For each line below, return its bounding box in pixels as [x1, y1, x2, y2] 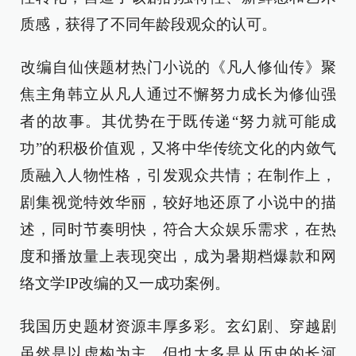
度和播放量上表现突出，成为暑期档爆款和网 [20, 248, 336, 265]
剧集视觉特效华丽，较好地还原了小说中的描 [20, 194, 336, 211]
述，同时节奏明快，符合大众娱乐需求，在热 [20, 221, 336, 238]
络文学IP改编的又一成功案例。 [20, 275, 230, 292]
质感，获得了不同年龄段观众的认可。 [20, 16, 277, 33]
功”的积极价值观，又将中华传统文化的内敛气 [20, 140, 336, 157]
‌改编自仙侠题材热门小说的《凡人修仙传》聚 [20, 59, 336, 75]
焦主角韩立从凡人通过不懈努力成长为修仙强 [20, 86, 336, 103]
